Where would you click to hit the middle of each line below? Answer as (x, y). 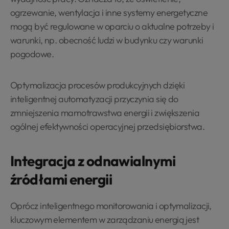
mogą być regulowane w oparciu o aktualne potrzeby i (112, 26)
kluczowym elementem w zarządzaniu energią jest (105, 220)
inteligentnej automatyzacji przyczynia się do (94, 99)
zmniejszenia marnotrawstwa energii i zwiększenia (105, 113)
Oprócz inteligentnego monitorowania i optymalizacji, (111, 206)
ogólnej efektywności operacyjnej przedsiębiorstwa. (107, 127)
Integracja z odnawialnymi (93, 161)
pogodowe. (33, 54)
